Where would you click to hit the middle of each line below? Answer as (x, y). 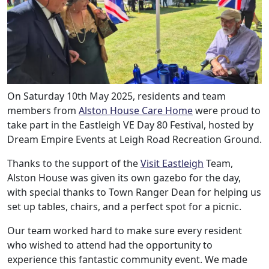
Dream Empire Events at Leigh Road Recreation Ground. (134, 139)
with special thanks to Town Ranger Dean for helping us (134, 192)
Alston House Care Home (136, 110)
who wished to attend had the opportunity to (110, 245)
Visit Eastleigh (172, 163)
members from (43, 110)
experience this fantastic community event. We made (127, 259)
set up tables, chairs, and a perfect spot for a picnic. (124, 206)
